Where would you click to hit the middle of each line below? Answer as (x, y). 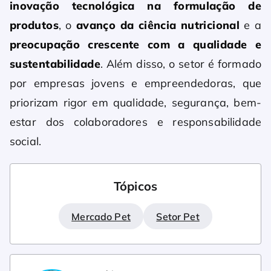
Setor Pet (178, 216)
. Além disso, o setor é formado (181, 64)
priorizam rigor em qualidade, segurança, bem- (135, 103)
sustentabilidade (55, 64)
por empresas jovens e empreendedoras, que (135, 83)
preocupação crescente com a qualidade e (135, 45)
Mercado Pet (101, 216)
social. (26, 142)
